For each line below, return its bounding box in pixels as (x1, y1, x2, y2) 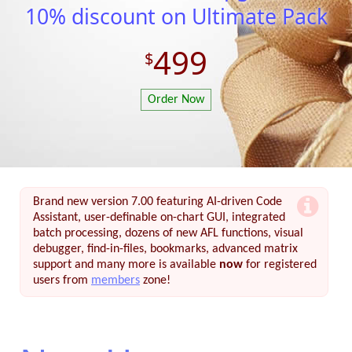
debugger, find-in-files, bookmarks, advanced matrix (33, 243, 298, 255)
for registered (243, 258, 317, 271)
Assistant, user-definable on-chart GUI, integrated (33, 211, 285, 224)
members (91, 274, 140, 287)
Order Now (148, 93, 204, 107)
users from (33, 274, 91, 287)
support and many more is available (33, 258, 219, 271)
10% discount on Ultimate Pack (24, 2, 328, 31)
